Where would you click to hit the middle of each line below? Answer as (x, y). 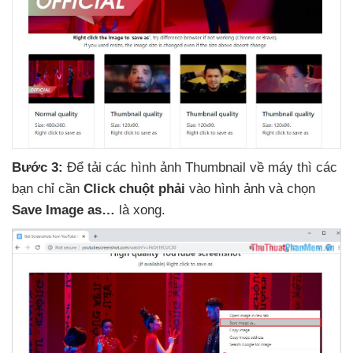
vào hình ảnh (227, 189)
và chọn (292, 189)
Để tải (84, 168)
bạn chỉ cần (48, 189)
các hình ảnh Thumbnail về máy (201, 168)
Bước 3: (37, 168)
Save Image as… (63, 210)
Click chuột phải (134, 189)
